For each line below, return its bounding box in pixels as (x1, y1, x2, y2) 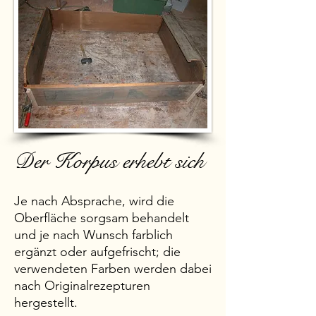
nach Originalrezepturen (14, 278, 150, 293)
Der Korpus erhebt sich (14, 148, 205, 175)
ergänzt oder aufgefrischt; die (14, 244, 181, 260)
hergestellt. (14, 295, 78, 310)
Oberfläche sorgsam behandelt (14, 210, 189, 226)
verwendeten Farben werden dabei (14, 261, 212, 276)
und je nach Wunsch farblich (14, 227, 173, 243)
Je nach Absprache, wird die (14, 193, 174, 209)
